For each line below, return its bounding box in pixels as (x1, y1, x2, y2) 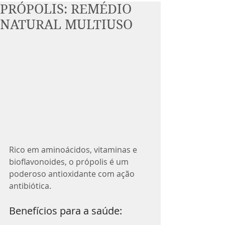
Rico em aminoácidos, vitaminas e (9, 144, 139, 155)
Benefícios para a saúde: (9, 203, 122, 217)
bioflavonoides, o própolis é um (9, 156, 131, 167)
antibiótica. (9, 180, 51, 191)
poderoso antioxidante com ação (9, 168, 137, 179)
